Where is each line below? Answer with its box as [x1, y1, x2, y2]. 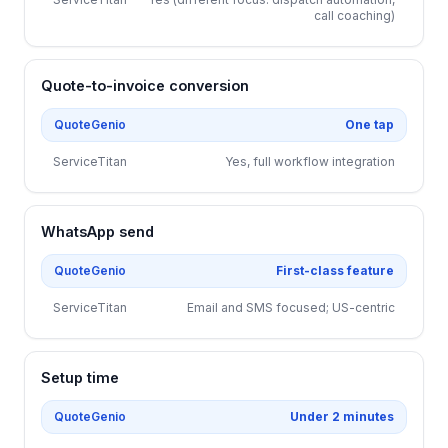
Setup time [41, 369, 119, 386]
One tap [345, 117, 394, 132]
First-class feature [276, 263, 394, 278]
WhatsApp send [41, 223, 154, 240]
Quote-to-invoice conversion [41, 77, 249, 94]
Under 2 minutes [290, 409, 394, 424]
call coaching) [314, 8, 395, 23]
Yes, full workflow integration [225, 154, 395, 169]
